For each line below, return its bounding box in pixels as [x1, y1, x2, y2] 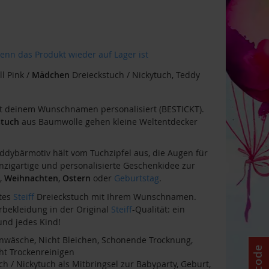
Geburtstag [113, 172, 159, 184]
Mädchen [31, 68, 70, 80]
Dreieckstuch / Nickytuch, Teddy [69, 68, 200, 80]
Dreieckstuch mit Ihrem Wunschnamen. [34, 190, 196, 202]
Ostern [62, 172, 91, 184]
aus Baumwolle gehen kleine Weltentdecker [19, 115, 198, 127]
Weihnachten [4, 172, 58, 184]
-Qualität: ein [131, 203, 185, 215]
